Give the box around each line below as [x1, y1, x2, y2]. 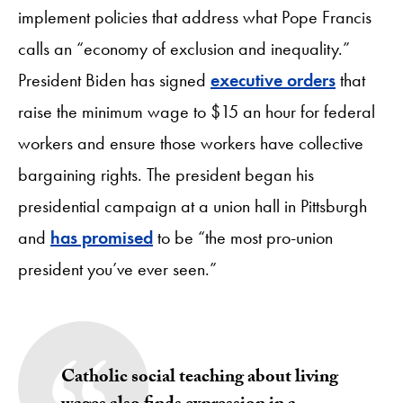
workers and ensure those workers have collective [18, 130, 363, 155]
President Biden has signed [18, 67, 210, 92]
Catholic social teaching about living [61, 363, 338, 394]
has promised [50, 225, 153, 249]
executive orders [210, 67, 336, 92]
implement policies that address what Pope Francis [18, 4, 372, 29]
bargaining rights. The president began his [18, 162, 314, 186]
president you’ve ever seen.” [18, 256, 221, 281]
